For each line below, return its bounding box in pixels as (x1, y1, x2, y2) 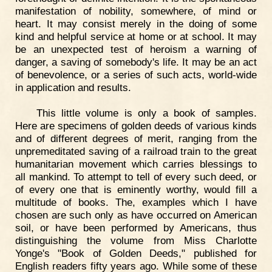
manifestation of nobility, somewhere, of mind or (15, 4, 257, 17)
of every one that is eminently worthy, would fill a (15, 183, 257, 195)
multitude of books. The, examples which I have (15, 195, 257, 208)
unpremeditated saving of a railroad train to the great (15, 144, 257, 157)
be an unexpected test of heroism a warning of (15, 42, 257, 55)
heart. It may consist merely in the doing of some (15, 17, 257, 30)
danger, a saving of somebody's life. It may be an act (15, 55, 257, 68)
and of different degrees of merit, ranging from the (15, 132, 257, 144)
